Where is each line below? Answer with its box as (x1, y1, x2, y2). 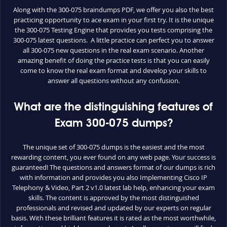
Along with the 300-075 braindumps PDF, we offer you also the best (13, 5, 214, 14)
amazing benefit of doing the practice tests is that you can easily (17, 56, 210, 65)
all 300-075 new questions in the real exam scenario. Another (23, 46, 204, 55)
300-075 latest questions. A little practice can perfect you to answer (13, 35, 214, 45)
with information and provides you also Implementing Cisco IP (20, 173, 207, 182)
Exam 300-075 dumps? (54, 118, 173, 129)
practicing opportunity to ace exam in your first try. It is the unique (13, 15, 214, 24)
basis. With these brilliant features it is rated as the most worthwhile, (11, 213, 216, 222)
